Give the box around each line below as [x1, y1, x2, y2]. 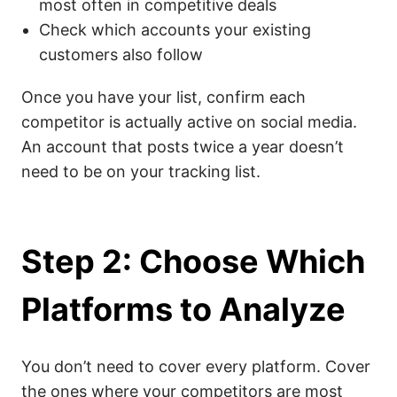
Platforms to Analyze [21, 290, 346, 329]
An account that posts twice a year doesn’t [21, 137, 344, 156]
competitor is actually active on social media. [21, 113, 357, 131]
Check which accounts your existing [39, 20, 311, 39]
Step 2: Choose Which [21, 242, 365, 281]
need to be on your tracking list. [21, 162, 261, 181]
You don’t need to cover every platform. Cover [21, 357, 370, 376]
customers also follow [39, 45, 203, 64]
